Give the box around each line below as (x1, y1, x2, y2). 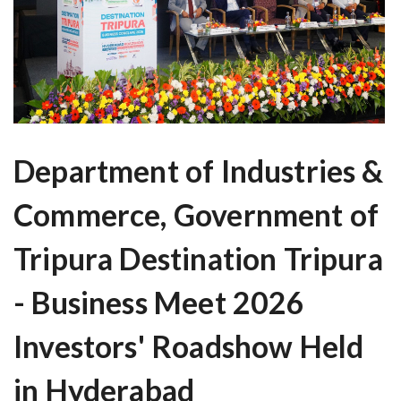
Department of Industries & (13, 153, 384, 190)
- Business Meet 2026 (13, 285, 305, 321)
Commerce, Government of (13, 197, 380, 234)
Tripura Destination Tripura (13, 241, 383, 277)
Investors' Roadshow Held (13, 328, 364, 365)
